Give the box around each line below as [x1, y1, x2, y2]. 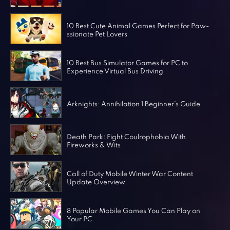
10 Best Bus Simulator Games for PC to [66, 60, 188, 67]
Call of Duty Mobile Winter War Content [66, 170, 193, 178]
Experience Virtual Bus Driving [66, 68, 163, 75]
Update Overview [66, 179, 125, 186]
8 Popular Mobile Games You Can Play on [66, 207, 200, 215]
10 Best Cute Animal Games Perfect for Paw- [66, 23, 209, 30]
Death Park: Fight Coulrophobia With [66, 133, 186, 141]
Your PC [66, 216, 92, 223]
